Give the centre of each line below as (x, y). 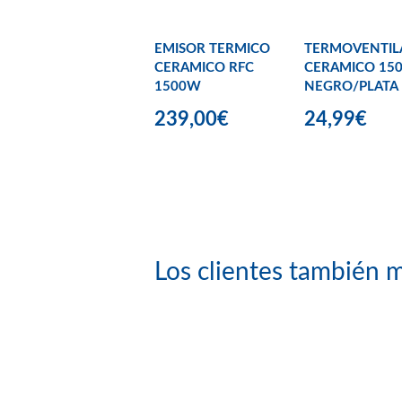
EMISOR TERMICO (212, 49)
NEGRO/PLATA (351, 87)
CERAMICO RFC (204, 68)
